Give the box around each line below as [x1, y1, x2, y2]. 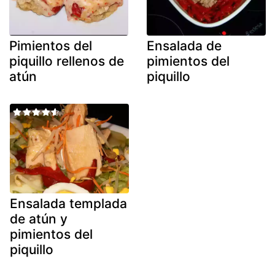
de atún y [10, 211, 68, 227]
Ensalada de [147, 38, 222, 54]
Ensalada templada [10, 195, 127, 211]
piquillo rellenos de [9, 53, 124, 69]
